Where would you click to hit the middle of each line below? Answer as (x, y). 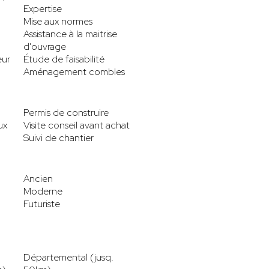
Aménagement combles (74, 71)
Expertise (43, 8)
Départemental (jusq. (68, 257)
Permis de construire (66, 112)
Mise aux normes (58, 21)
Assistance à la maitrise (70, 34)
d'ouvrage (45, 46)
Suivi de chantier (59, 138)
